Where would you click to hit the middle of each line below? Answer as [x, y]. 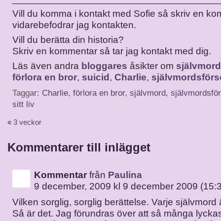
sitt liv [23, 104]
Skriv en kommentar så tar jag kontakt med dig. [112, 51]
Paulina [125, 175]
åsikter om [153, 66]
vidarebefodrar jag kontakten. [74, 25]
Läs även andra [47, 66]
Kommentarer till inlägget [79, 147]
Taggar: [27, 93]
